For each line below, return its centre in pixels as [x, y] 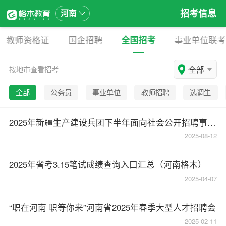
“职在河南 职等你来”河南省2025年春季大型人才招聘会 [112, 208]
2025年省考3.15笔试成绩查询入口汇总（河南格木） [107, 165]
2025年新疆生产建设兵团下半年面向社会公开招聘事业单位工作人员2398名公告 [211, 122]
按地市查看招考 [34, 69]
